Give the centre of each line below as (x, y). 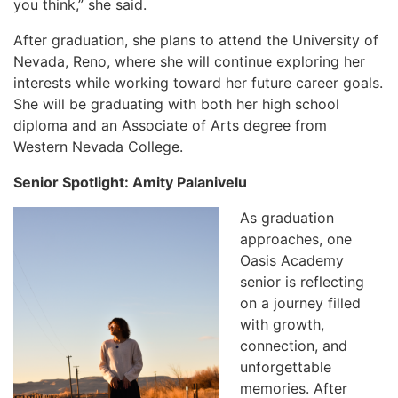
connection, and (293, 346)
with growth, (282, 324)
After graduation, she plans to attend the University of (196, 40)
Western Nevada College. (98, 147)
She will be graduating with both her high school (176, 104)
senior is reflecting (302, 282)
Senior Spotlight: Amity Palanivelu (130, 182)
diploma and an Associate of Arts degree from (170, 125)
